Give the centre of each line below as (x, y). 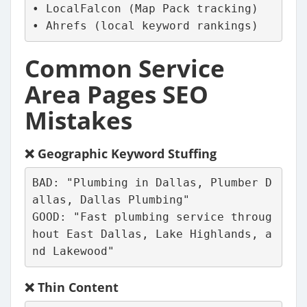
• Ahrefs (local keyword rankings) (145, 26)
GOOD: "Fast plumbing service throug (152, 217)
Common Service (125, 68)
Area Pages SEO (116, 94)
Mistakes (78, 120)
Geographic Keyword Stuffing (127, 153)
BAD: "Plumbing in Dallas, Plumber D (152, 183)
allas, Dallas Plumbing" (111, 200)
